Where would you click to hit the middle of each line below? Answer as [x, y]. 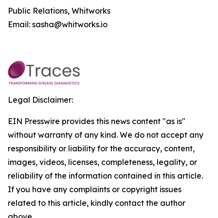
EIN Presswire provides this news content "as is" [97, 121]
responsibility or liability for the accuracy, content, [101, 149]
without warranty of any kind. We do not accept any [106, 135]
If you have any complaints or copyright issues [95, 190]
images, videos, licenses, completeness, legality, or [102, 162]
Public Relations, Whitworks [59, 11]
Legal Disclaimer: [40, 100]
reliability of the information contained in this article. [105, 176]
